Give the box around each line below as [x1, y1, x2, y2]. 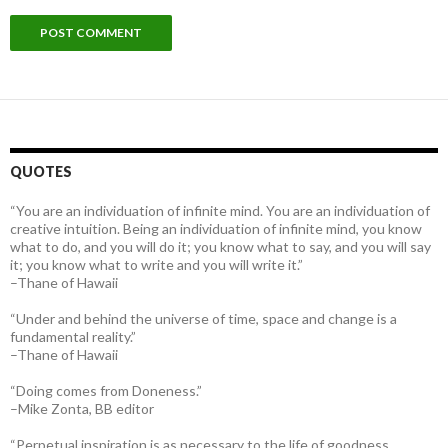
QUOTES [10, 162, 72, 180]
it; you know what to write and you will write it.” [10, 255, 303, 273]
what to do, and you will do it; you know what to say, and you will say [10, 237, 431, 255]
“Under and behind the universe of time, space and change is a [10, 309, 397, 327]
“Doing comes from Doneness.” [10, 381, 202, 399]
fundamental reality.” [10, 327, 136, 345]
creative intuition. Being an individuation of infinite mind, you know [10, 219, 422, 237]
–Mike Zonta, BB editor [10, 399, 154, 417]
